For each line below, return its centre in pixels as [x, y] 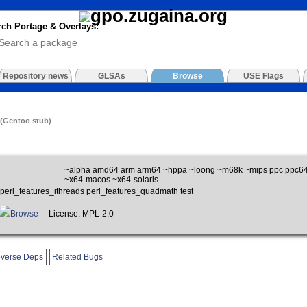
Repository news [35, 76]
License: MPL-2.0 [79, 214]
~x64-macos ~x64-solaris [111, 179]
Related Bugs [78, 257]
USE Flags [263, 76]
